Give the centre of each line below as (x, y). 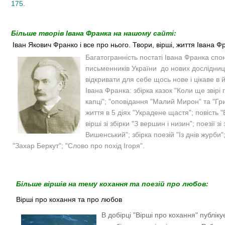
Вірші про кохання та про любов (69, 200)
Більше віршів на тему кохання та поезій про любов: (112, 184)
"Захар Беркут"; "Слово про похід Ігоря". (80, 146)
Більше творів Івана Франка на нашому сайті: (94, 33)
